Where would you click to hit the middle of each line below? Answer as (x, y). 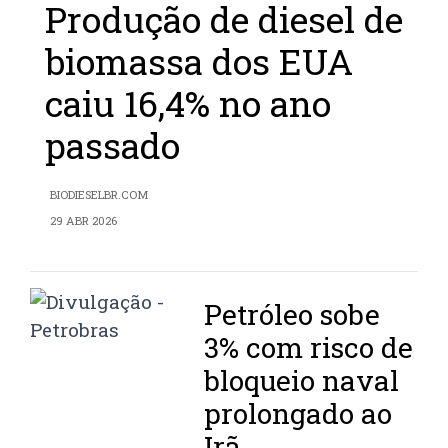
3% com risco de (309, 347)
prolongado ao (298, 413)
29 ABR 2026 (83, 220)
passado (112, 145)
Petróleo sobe (292, 314)
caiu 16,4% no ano (188, 103)
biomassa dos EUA (199, 61)
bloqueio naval (302, 380)
